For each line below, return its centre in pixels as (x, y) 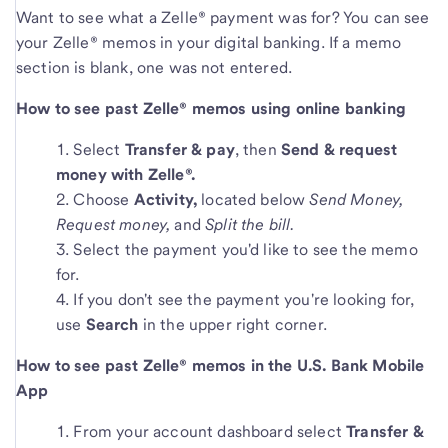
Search (114, 324)
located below (255, 199)
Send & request (339, 149)
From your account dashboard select (210, 431)
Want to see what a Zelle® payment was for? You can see (223, 17)
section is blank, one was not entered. (156, 67)
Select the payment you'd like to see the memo (245, 249)
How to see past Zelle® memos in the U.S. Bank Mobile (220, 365)
